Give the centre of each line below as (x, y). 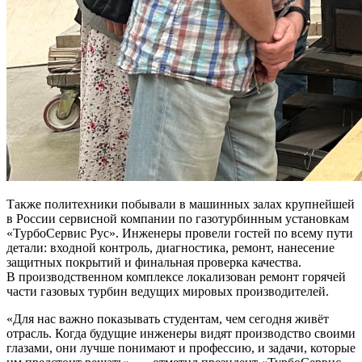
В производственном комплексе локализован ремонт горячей (176, 276)
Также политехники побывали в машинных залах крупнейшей (181, 204)
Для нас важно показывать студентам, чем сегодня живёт (171, 318)
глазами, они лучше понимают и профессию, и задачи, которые (181, 347)
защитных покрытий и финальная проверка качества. (154, 262)
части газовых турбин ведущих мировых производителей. (168, 291)
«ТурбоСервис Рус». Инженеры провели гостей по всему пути (180, 233)
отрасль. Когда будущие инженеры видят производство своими (181, 333)
